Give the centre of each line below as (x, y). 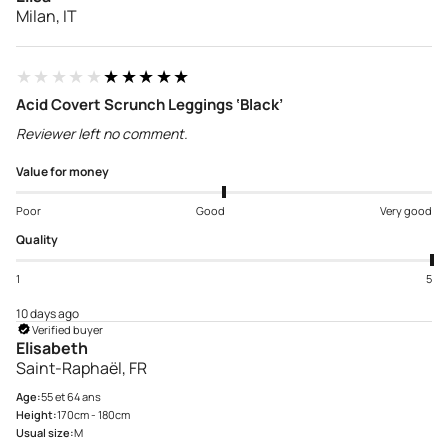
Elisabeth (52, 348)
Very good (406, 211)
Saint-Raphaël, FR (81, 368)
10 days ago (47, 314)
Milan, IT (46, 16)
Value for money (62, 172)
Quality (37, 240)
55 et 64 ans (71, 397)
